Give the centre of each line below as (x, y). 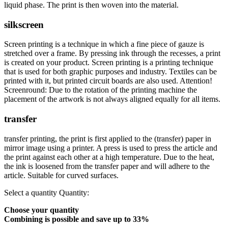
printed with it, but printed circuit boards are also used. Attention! (108, 81)
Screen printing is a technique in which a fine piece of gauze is (104, 44)
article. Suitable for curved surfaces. (61, 175)
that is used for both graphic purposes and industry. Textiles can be (110, 72)
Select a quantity (31, 192)
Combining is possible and (49, 219)
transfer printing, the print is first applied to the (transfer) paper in (108, 138)
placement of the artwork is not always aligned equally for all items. (112, 99)
